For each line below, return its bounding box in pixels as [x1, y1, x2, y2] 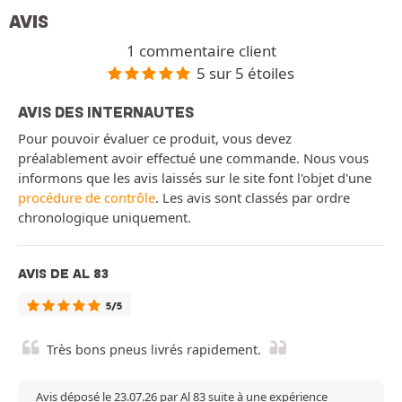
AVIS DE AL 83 [18, 266, 109, 283]
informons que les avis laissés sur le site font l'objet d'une [18, 169, 371, 188]
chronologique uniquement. [18, 208, 191, 227]
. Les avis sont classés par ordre [155, 188, 350, 207]
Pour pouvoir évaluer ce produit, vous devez [18, 129, 292, 148]
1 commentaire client [126, 39, 276, 61]
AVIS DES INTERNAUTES [18, 103, 194, 122]
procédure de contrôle [18, 188, 155, 207]
